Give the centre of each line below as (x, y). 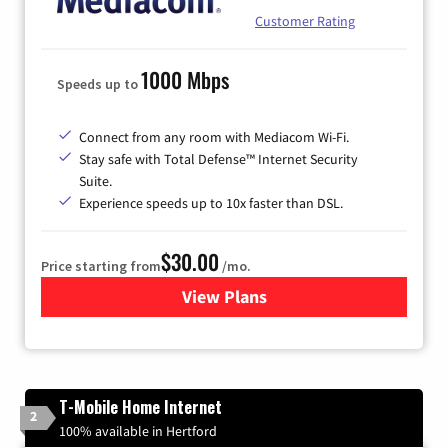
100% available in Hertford (138, 430)
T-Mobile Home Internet (140, 406)
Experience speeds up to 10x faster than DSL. (211, 202)
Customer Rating (305, 20)
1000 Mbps (185, 79)
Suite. (95, 180)
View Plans (224, 296)
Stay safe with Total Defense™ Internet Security (218, 158)
